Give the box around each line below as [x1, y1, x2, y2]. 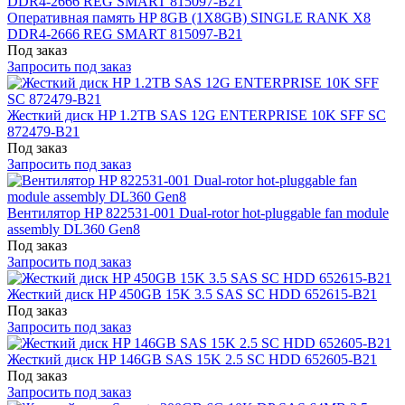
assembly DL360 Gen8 [7, 221, 140, 237]
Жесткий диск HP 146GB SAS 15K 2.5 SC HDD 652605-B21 [7, 351, 377, 367]
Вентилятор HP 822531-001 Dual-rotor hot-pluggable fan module [7, 204, 389, 221]
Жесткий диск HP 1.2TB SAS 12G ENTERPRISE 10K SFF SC [7, 107, 386, 123]
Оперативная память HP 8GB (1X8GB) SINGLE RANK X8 [7, 9, 371, 25]
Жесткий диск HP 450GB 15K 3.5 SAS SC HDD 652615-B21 [7, 286, 377, 302]
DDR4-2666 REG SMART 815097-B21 [7, 25, 242, 42]
